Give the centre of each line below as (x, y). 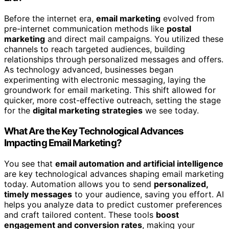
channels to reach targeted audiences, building (95, 49)
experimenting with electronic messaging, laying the (105, 80)
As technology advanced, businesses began (89, 70)
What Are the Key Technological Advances (94, 131)
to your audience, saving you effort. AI (148, 194)
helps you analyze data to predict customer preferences (113, 204)
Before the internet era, (50, 19)
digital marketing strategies (88, 111)
